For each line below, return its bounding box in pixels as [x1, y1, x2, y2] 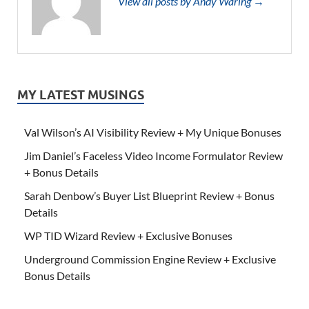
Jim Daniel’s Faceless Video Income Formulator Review [24, 148, 283, 162]
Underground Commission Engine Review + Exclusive [24, 252, 276, 266]
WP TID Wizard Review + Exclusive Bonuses [24, 228, 232, 242]
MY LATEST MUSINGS [17, 87, 144, 102]
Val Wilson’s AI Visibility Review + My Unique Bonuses [24, 125, 281, 139]
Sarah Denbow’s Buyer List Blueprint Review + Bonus [24, 188, 275, 202]
